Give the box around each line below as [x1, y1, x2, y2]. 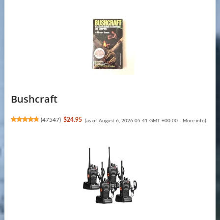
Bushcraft [10, 92, 57, 106]
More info [182, 118, 205, 123]
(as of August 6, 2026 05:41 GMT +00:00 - [84, 118, 183, 123]
